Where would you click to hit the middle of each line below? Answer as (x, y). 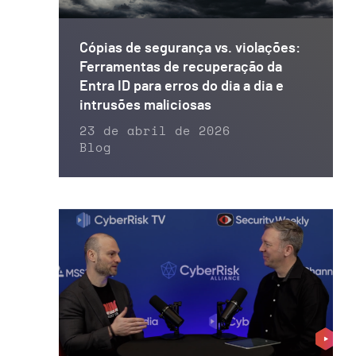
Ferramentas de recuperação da (181, 67)
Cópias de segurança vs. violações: (190, 48)
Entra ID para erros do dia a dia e (182, 86)
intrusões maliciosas (145, 105)
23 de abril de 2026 (155, 131)
